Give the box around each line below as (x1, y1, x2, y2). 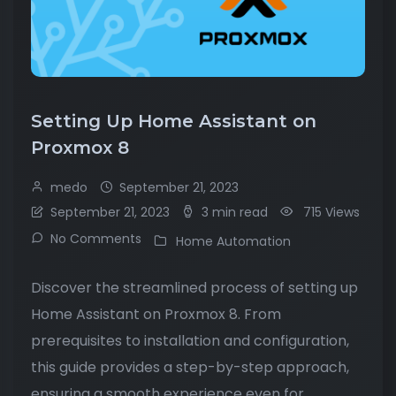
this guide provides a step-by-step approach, (31, 356, 349, 377)
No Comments (50, 229, 141, 247)
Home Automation (176, 232, 291, 250)
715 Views (303, 202, 360, 221)
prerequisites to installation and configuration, (31, 330, 349, 351)
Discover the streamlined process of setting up (31, 277, 358, 298)
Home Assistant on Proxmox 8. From (31, 303, 281, 324)
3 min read (202, 202, 268, 221)
